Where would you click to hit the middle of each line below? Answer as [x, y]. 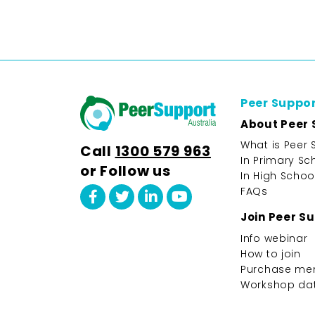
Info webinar [274, 238]
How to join [271, 253]
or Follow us [126, 171]
